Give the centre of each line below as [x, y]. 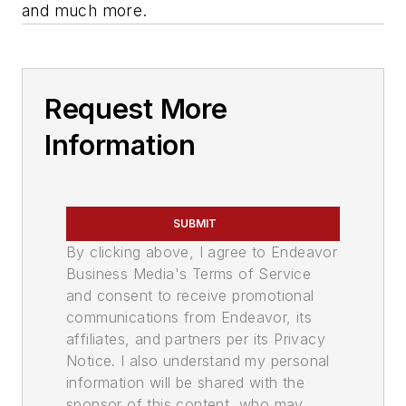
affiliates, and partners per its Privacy [196, 338]
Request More [136, 108]
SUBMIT [195, 223]
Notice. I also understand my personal [198, 360]
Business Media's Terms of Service [189, 273]
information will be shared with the [185, 382]
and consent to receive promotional [190, 295]
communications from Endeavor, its [189, 317]
